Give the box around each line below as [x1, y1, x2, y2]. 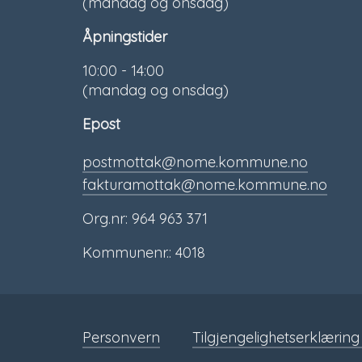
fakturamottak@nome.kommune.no [82, 175, 327, 195]
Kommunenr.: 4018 [82, 243, 205, 263]
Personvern [82, 328, 160, 347]
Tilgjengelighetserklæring [192, 328, 360, 347]
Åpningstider [82, 27, 167, 47]
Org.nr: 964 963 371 [82, 209, 208, 229]
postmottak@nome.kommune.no [82, 152, 308, 171]
